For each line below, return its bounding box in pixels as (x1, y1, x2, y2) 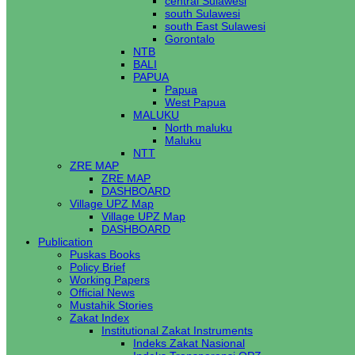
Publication (38, 235, 93, 248)
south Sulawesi (165, 7, 240, 20)
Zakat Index (70, 311, 129, 324)
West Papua (165, 96, 226, 109)
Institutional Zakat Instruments (101, 324, 253, 337)
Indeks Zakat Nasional (133, 337, 245, 349)
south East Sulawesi (165, 20, 265, 32)
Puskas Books (70, 248, 140, 261)
